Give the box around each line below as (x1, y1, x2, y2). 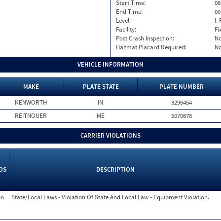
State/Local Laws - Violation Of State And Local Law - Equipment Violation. (11, 193, 209, 201)
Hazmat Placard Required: (116, 43, 186, 51)
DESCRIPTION (96, 165, 135, 174)
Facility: (116, 25, 136, 34)
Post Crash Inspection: (116, 34, 174, 42)
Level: (116, 16, 131, 25)
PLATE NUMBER (159, 82, 204, 91)
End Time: (116, 7, 143, 16)
